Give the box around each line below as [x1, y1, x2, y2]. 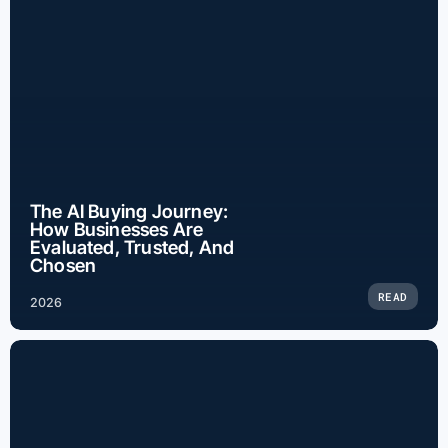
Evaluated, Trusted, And [30, 236, 235, 258]
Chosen [30, 254, 97, 276]
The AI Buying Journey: [30, 200, 229, 222]
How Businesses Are [30, 218, 204, 240]
